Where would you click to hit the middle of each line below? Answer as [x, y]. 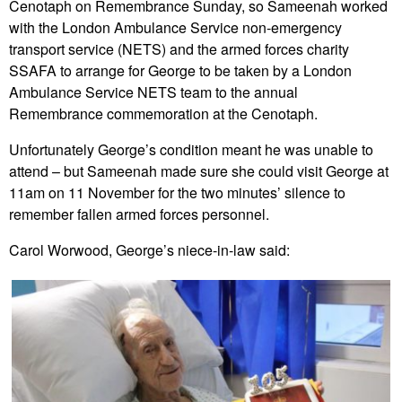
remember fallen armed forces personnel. [139, 214]
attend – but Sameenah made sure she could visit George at [199, 170]
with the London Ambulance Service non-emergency [175, 27]
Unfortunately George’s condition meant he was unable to [191, 149]
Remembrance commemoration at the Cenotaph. [163, 113]
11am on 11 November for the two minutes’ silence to [177, 192]
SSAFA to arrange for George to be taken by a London [180, 70]
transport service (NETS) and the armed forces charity [179, 48]
